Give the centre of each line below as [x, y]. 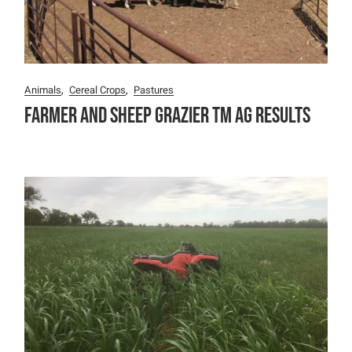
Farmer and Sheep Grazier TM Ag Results [168, 115]
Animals [43, 90]
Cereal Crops [98, 90]
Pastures [154, 90]
